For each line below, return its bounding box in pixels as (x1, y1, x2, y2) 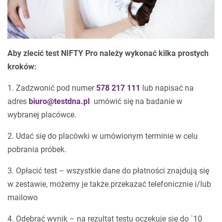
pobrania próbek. (7, 145, 66, 154)
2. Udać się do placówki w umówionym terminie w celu (7, 131, 198, 141)
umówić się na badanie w (92, 97, 182, 106)
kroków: (7, 62, 37, 71)
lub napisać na (140, 83, 194, 93)
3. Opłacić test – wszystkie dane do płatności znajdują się (7, 166, 209, 175)
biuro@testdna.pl (29, 97, 90, 106)
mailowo (7, 193, 38, 202)
